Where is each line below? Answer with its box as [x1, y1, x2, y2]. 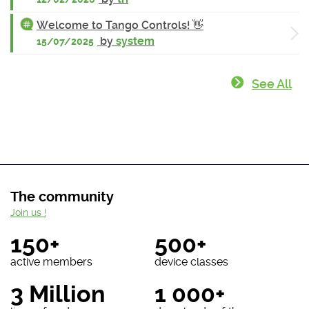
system [116, 34, 154, 48]
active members [10, 255, 92, 268]
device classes [154, 255, 228, 268]
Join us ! [10, 206, 46, 218]
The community [10, 189, 114, 206]
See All [252, 76, 292, 91]
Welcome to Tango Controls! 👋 [37, 18, 203, 32]
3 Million [10, 280, 105, 308]
